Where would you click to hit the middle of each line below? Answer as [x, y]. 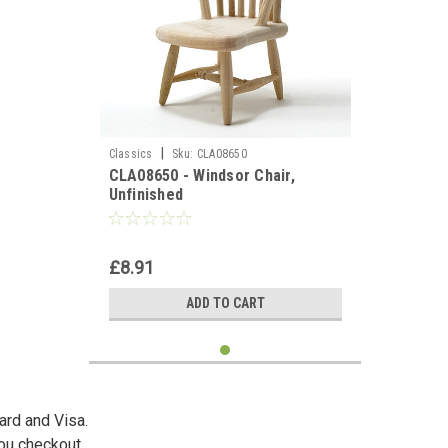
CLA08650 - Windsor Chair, [201, 175]
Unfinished [145, 194]
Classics [130, 154]
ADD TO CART [225, 303]
